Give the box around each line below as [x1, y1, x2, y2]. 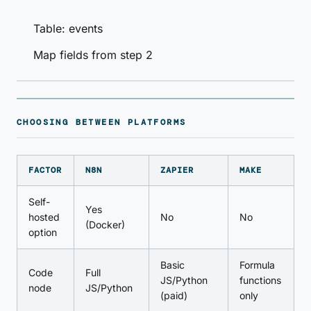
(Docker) [85, 219, 125, 230]
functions [239, 274, 281, 286]
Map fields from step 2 [33, 48, 153, 62]
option [28, 226, 57, 238]
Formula [239, 259, 275, 271]
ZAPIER [160, 165, 194, 176]
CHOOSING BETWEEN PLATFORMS [17, 117, 187, 128]
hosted [28, 211, 60, 223]
